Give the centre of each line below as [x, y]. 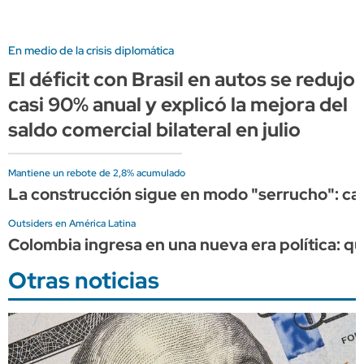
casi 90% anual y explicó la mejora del [178, 104]
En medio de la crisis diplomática [91, 50]
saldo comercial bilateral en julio [154, 129]
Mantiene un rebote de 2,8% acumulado [97, 173]
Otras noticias [84, 280]
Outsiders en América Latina [72, 223]
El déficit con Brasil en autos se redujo [182, 79]
